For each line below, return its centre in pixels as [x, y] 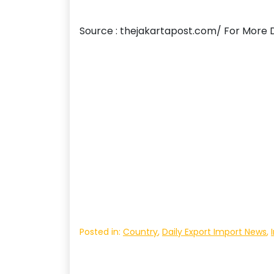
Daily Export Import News [214, 232]
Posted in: [101, 232]
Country [140, 232]
